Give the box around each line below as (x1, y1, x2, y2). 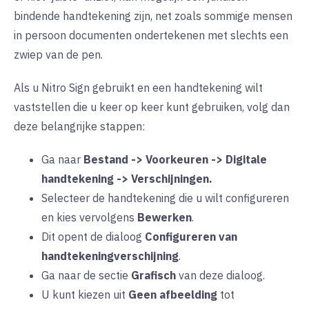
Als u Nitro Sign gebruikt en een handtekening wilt (14, 81, 263, 95)
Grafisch (131, 268, 176, 283)
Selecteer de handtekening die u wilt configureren (41, 191, 289, 206)
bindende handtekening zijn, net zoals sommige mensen (14, 9, 292, 23)
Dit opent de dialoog (41, 230, 145, 244)
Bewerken (137, 210, 192, 225)
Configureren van (145, 230, 237, 244)
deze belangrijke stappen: (14, 119, 145, 134)
